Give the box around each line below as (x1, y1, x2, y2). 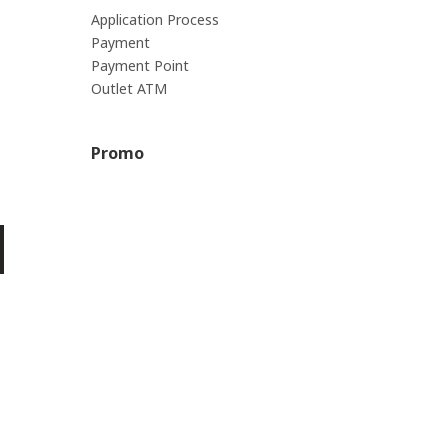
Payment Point (91, 56, 189, 76)
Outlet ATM (91, 79, 167, 99)
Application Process (91, 10, 219, 30)
